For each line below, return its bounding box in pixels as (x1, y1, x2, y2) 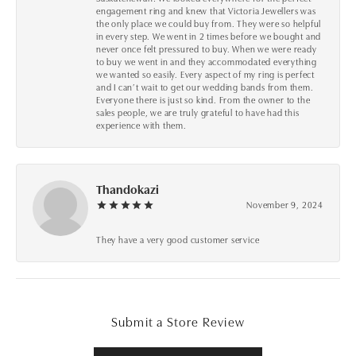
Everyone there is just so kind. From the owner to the (96, 92, 311, 106)
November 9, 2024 (246, 197, 323, 211)
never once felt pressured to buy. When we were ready (96, 41, 317, 55)
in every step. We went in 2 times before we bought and (96, 29, 322, 42)
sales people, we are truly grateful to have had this (96, 105, 300, 118)
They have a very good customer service (96, 232, 260, 246)
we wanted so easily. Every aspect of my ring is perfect (96, 67, 315, 80)
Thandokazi (96, 180, 159, 197)
